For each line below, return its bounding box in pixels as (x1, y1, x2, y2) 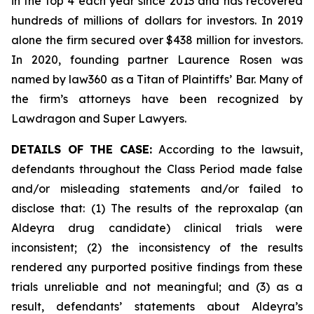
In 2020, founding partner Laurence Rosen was (11, 53, 303, 67)
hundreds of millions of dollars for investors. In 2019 (11, 13, 303, 27)
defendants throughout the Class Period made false (11, 162, 303, 176)
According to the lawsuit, (158, 142, 303, 156)
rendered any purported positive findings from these (11, 260, 303, 274)
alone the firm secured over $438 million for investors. (11, 33, 303, 47)
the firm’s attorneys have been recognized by (11, 92, 303, 106)
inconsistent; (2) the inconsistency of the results (11, 240, 303, 254)
